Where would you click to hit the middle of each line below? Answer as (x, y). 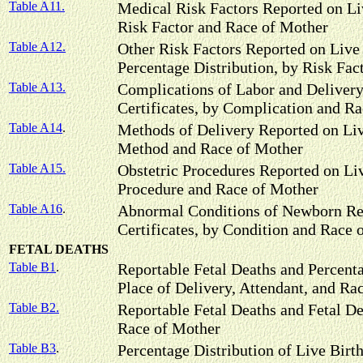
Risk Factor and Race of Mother (223, 27)
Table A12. (37, 47)
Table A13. (37, 87)
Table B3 (32, 348)
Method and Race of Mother (210, 148)
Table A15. (37, 168)
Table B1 (32, 267)
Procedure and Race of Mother (218, 189)
